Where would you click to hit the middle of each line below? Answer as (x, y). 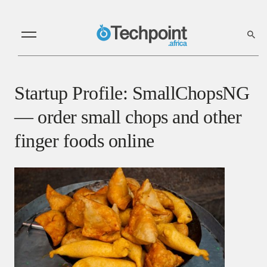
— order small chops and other (128, 117)
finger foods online (84, 140)
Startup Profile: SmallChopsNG (132, 93)
